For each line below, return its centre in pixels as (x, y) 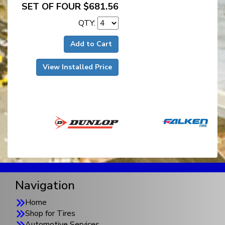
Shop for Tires (50, 214)
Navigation (45, 186)
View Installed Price (77, 67)
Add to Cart (91, 44)
